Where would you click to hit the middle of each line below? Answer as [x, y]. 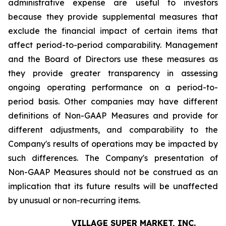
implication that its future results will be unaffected [113, 186]
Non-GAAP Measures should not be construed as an [113, 172]
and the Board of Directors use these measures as [113, 59]
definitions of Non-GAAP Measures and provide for [113, 116]
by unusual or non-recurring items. [74, 200]
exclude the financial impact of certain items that [113, 31]
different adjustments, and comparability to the [113, 130]
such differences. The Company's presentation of [113, 158]
